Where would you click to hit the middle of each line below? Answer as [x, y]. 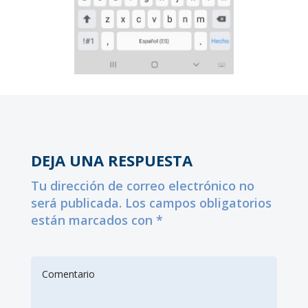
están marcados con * [97, 220]
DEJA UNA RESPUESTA [111, 161]
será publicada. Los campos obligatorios [151, 203]
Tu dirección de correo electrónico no [142, 186]
